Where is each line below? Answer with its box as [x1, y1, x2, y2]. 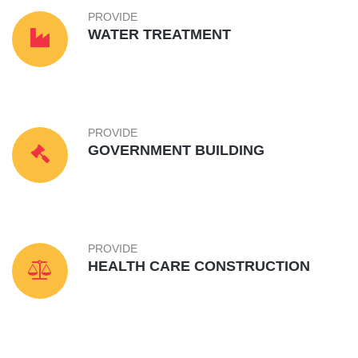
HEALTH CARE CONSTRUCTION [88, 258, 310, 275]
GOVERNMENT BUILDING [88, 142, 265, 159]
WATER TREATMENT [88, 26, 231, 43]
